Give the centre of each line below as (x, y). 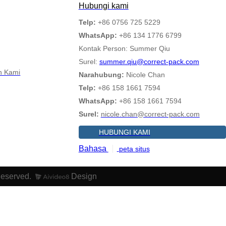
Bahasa (93, 148)
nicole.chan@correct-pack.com (150, 114)
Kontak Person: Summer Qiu (124, 48)
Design (83, 177)
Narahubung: (101, 74)
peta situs (134, 149)
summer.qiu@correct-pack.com (149, 61)
